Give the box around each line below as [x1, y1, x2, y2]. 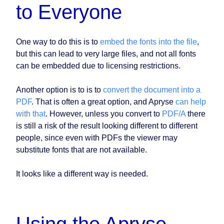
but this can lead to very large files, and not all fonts [16, 49, 196, 58]
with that [16, 109, 45, 118]
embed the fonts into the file [100, 37, 197, 46]
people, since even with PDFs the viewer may [16, 133, 177, 142]
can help [175, 97, 206, 106]
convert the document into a [103, 85, 200, 94]
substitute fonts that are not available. [16, 145, 147, 154]
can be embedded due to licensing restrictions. [16, 61, 180, 70]
